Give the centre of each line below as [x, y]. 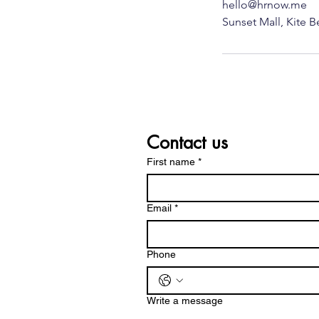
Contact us [187, 142]
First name [171, 162]
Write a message [185, 300]
